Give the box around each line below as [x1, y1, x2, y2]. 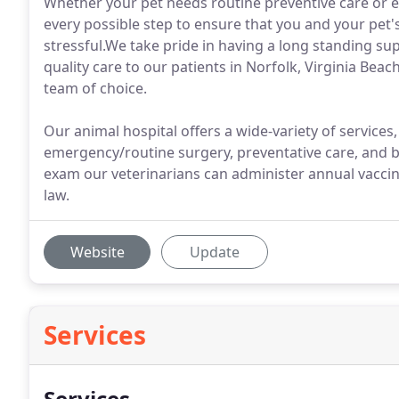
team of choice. [44, 78, 147, 98]
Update [190, 242, 240, 262]
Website [69, 242, 125, 262]
